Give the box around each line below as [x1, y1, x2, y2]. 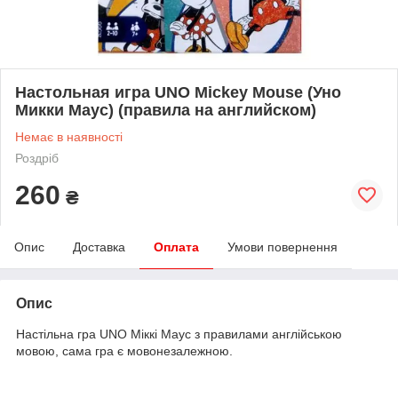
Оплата [154, 239, 199, 254]
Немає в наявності [15, 129, 123, 144]
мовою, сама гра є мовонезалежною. [16, 343, 233, 358]
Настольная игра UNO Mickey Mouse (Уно [15, 83, 341, 101]
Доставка [73, 239, 125, 254]
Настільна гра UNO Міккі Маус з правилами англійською [16, 326, 342, 341]
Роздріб [15, 150, 59, 165]
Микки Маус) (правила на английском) [15, 100, 316, 119]
